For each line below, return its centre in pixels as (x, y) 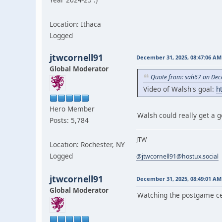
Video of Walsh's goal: (180, 89)
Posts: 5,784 (69, 120)
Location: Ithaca (75, 24)
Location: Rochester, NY (87, 144)
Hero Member (72, 109)
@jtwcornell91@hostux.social (177, 156)
